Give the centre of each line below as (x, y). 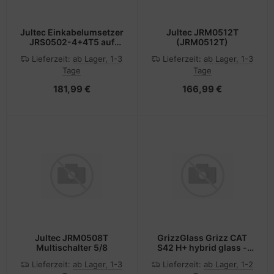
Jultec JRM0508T (72, 237)
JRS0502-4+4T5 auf (72, 42)
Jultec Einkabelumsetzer (72, 32)
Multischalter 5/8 (72, 247)
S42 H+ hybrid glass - (202, 247)
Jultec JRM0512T (202, 32)
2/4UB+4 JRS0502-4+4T (72, 52)
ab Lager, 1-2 (228, 264)
